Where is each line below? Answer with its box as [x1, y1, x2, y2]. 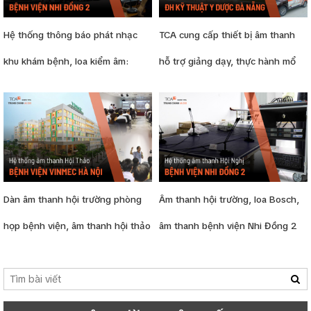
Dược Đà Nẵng [159, 108, 221, 121]
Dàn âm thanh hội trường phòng [3, 193, 142, 205]
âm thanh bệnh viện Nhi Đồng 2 [159, 219, 297, 232]
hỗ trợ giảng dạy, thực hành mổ [159, 56, 296, 68]
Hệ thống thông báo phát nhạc [3, 29, 137, 42]
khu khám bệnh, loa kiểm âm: [3, 56, 128, 68]
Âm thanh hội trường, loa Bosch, [159, 193, 299, 205]
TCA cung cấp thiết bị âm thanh [159, 29, 295, 42]
